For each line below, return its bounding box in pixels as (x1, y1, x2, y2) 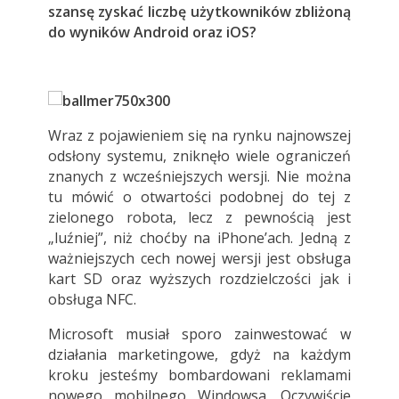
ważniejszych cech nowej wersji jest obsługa (47, 248, 352, 269)
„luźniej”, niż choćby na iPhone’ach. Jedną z (47, 228, 352, 248)
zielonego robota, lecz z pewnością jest (47, 208, 352, 228)
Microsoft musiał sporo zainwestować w (47, 324, 352, 345)
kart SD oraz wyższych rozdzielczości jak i (47, 269, 352, 289)
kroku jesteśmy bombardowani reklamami (47, 365, 352, 386)
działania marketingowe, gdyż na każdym (47, 345, 352, 365)
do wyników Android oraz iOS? (47, 22, 256, 43)
